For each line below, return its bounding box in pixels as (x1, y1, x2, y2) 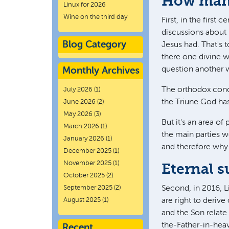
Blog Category (62, 40, 126, 50)
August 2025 (63, 197, 101, 203)
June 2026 (63, 99, 96, 105)
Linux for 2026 (63, 2, 106, 8)
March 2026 (63, 123, 99, 130)
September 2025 (63, 185, 112, 191)
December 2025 (63, 148, 111, 154)
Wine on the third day (63, 14, 127, 20)
